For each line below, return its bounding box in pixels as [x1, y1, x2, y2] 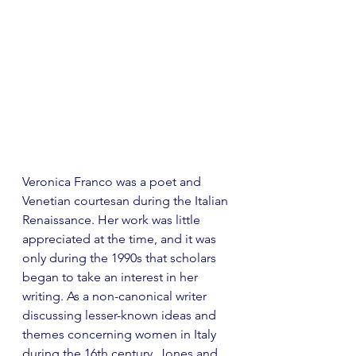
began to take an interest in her [22, 269, 201, 285]
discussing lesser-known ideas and [22, 308, 219, 323]
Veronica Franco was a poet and [22, 174, 204, 190]
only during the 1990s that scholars [22, 250, 219, 266]
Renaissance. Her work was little [22, 212, 203, 228]
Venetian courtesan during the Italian [22, 193, 231, 209]
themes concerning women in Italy [22, 327, 219, 342]
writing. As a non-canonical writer [22, 288, 210, 304]
